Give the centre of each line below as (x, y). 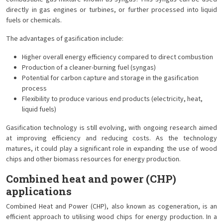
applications (39, 191)
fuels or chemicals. (34, 20)
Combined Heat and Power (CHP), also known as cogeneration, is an (111, 207)
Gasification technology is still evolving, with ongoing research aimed (111, 128)
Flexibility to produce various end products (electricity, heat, (112, 99)
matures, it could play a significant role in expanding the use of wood (111, 149)
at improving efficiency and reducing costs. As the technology (111, 138)
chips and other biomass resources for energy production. (93, 159)
